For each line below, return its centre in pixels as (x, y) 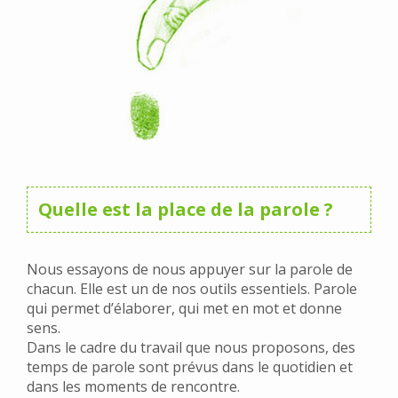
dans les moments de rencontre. (133, 386)
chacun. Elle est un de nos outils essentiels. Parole (192, 289)
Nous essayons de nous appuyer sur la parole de (190, 269)
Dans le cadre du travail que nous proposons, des (191, 347)
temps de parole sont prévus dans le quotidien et (190, 367)
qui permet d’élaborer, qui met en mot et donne (184, 308)
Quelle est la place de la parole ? (186, 209)
